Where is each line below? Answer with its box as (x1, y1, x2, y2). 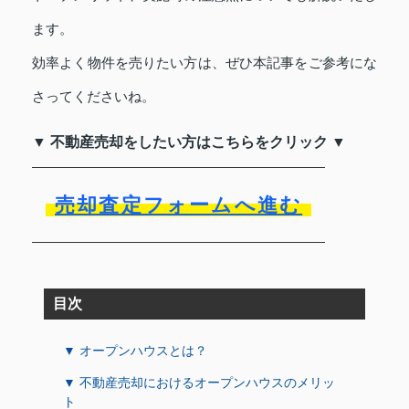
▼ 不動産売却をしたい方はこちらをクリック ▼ (32, 133, 346, 150)
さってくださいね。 (32, 88, 155, 104)
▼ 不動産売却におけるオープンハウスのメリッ (63, 374, 335, 390)
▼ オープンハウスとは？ (63, 342, 207, 358)
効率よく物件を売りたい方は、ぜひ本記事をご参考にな (32, 54, 377, 70)
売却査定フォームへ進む (55, 193, 303, 216)
